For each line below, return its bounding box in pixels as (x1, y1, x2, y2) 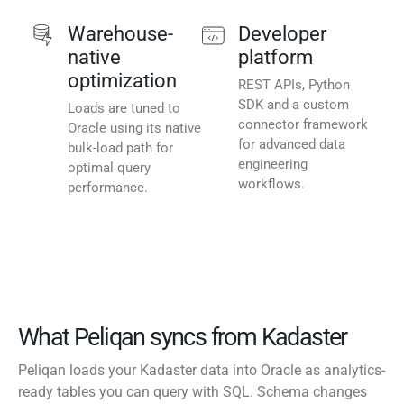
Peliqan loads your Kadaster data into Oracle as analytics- (18, 362, 385, 380)
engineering (238, 156, 308, 173)
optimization (68, 69, 177, 93)
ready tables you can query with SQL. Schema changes (18, 383, 367, 401)
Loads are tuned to (68, 100, 180, 117)
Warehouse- (68, 23, 173, 46)
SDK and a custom (238, 96, 349, 114)
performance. (68, 179, 148, 197)
